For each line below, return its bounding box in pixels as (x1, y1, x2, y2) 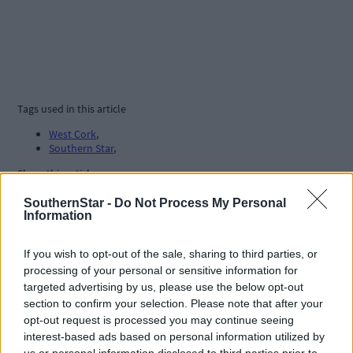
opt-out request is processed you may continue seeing (24, 313, 294, 326)
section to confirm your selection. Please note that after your (24, 296, 323, 310)
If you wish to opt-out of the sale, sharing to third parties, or (24, 247, 318, 260)
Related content (17, 310, 149, 332)
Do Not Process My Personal (114, 195, 286, 210)
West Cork (49, 127, 96, 142)
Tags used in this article (17, 102, 126, 117)
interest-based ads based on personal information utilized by (24, 329, 325, 343)
